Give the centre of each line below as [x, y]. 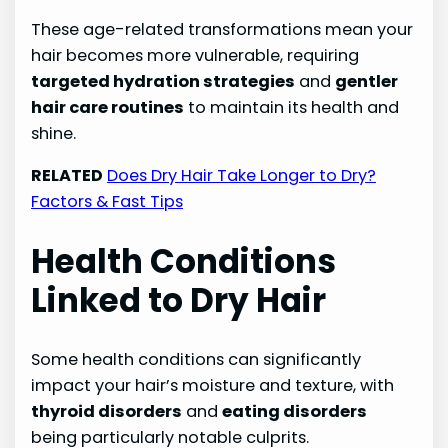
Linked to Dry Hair [179, 301]
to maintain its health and [292, 107]
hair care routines [108, 107]
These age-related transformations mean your [222, 29]
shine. [54, 133]
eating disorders [295, 412]
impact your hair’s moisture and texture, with [213, 386]
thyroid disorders [107, 412]
